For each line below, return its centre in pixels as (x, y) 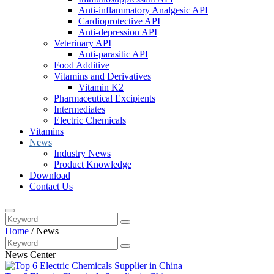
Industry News (82, 153)
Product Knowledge (93, 164)
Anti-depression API (118, 32)
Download (50, 175)
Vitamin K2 (101, 87)
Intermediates (80, 109)
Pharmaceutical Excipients (105, 98)
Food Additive (82, 65)
